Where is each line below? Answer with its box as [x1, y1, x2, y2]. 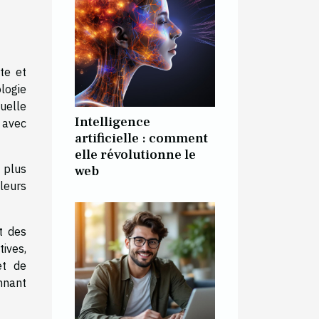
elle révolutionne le [75, 145, 196, 163]
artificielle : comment [75, 129, 208, 147]
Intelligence [75, 113, 150, 130]
